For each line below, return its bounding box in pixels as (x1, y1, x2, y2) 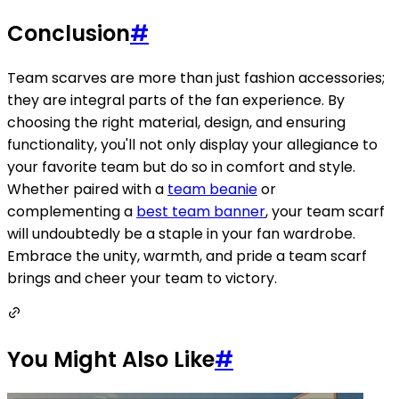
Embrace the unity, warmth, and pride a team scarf (7, 246, 367, 267)
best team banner (136, 201, 265, 223)
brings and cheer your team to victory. (7, 268, 277, 289)
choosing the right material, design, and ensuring (7, 112, 346, 134)
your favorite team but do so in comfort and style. (7, 157, 355, 178)
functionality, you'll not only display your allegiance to (7, 134, 378, 156)
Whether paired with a (7, 179, 167, 200)
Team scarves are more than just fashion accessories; (7, 68, 385, 89)
